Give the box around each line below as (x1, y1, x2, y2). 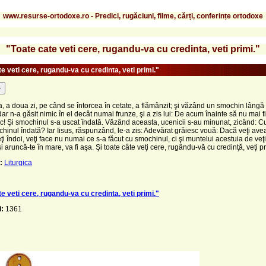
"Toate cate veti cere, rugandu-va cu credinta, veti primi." (6, 43, 260, 54)
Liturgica (4, 158, 32, 167)
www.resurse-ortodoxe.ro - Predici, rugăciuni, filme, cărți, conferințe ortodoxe (3, 11, 263, 20)
